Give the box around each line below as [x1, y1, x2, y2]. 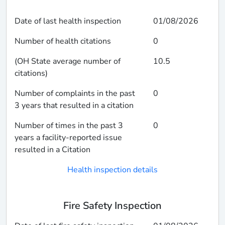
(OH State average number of [15, 56, 121, 67]
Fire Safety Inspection [63, 199, 162, 213]
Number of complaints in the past [15, 88, 135, 99]
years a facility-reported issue [15, 132, 122, 144]
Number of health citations [15, 36, 111, 47]
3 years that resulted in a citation [15, 100, 134, 111]
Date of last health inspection [15, 16, 121, 27]
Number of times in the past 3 [15, 120, 123, 132]
